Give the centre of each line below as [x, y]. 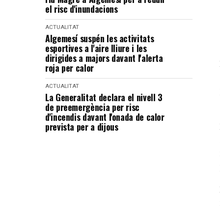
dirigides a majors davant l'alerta [104, 58]
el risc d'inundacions [82, 9]
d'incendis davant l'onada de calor [105, 117]
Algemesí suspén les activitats [100, 38]
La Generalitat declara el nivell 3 [104, 97]
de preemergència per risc [92, 107]
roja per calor [69, 68]
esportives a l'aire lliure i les [96, 48]
